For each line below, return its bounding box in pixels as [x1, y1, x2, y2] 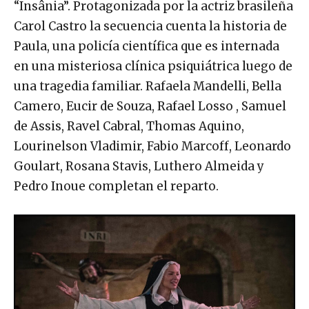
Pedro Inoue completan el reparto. [14, 178, 219, 194]
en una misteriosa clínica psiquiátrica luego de [14, 58, 292, 74]
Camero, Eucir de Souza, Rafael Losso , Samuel [14, 98, 286, 114]
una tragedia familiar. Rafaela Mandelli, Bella [14, 78, 281, 94]
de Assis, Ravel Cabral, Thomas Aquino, [14, 118, 244, 134]
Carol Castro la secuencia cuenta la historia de [14, 18, 287, 34]
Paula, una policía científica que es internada [14, 38, 279, 54]
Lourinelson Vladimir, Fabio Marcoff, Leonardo [14, 138, 291, 154]
